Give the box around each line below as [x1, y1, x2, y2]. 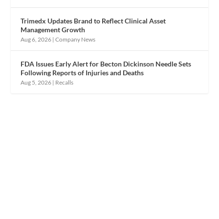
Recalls [55, 78, 74, 86]
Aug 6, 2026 [21, 35, 52, 43]
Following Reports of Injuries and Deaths [21, 68, 144, 77]
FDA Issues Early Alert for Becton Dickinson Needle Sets [21, 59, 192, 68]
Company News [55, 35, 96, 43]
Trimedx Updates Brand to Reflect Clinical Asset [21, 16, 166, 25]
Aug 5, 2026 [21, 78, 52, 86]
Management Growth [21, 25, 86, 34]
